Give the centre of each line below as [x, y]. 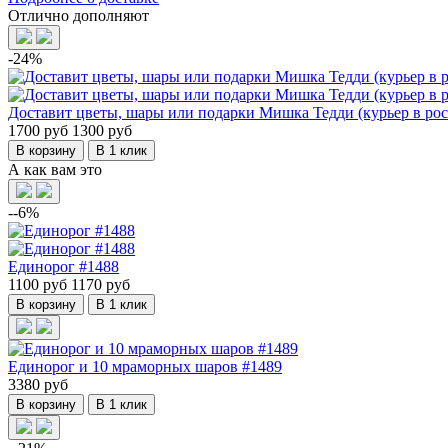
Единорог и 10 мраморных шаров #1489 [145, 366]
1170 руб [100, 284]
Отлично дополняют [78, 15]
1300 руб [102, 130]
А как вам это [55, 169]
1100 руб [39, 284]
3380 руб [38, 384]
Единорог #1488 [63, 266]
